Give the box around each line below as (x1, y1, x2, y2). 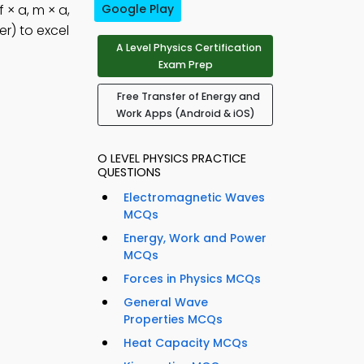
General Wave (123, 294, 208, 311)
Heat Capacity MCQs (123, 335, 248, 352)
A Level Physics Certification (115, 41, 262, 55)
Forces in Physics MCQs (123, 271, 261, 288)
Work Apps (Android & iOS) (115, 106, 255, 121)
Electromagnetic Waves (123, 189, 265, 206)
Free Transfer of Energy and (117, 89, 260, 104)
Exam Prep (158, 58, 213, 72)
